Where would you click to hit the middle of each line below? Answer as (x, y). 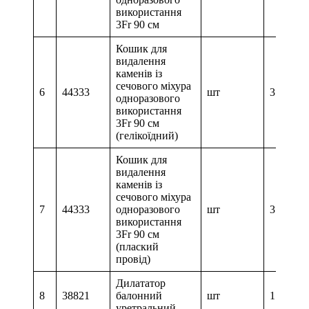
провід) (134, 259)
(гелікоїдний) (148, 136)
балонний (139, 296)
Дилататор (141, 283)
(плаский (137, 247)
